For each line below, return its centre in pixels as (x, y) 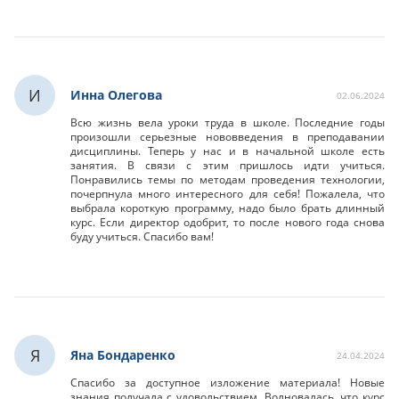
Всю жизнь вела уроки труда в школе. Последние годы (228, 122)
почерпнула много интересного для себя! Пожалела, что (228, 194)
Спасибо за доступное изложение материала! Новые (228, 383)
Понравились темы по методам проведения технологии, (228, 179)
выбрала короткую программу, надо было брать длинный (228, 208)
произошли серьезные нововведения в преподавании (228, 137)
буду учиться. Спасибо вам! (142, 236)
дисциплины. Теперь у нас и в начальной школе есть (228, 151)
